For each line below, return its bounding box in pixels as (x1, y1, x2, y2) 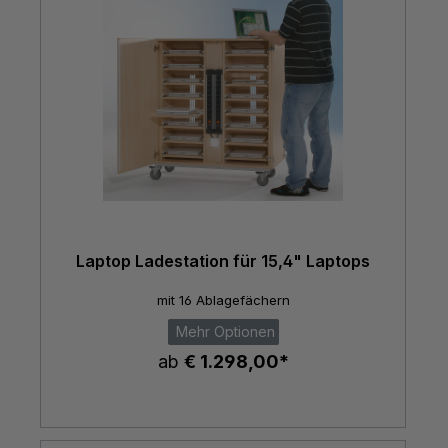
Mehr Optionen (171, 323, 275, 341)
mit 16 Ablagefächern (156, 292, 290, 309)
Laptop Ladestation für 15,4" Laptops (76, 250, 370, 271)
